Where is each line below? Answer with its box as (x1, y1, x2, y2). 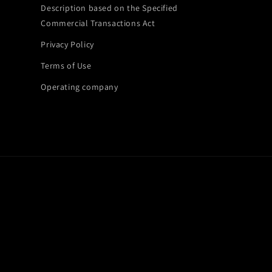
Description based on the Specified (41, 2, 178, 13)
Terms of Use (41, 60, 92, 71)
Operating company (41, 81, 118, 92)
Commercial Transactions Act (41, 18, 155, 29)
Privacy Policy (41, 39, 94, 50)
